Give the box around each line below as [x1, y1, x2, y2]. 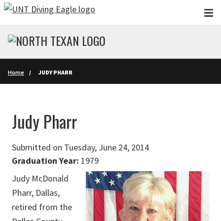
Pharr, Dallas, [12, 187, 60, 198]
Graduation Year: [12, 155, 79, 166]
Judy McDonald [12, 173, 69, 184]
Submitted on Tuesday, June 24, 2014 [12, 142, 149, 153]
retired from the [12, 201, 72, 213]
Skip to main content [5, 6, 82, 17]
